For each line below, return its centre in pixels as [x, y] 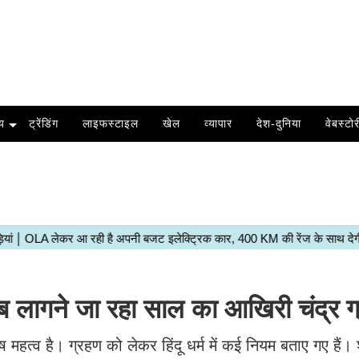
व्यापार [218, 123]
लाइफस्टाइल [110, 123]
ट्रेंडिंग [43, 123]
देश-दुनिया [278, 123]
